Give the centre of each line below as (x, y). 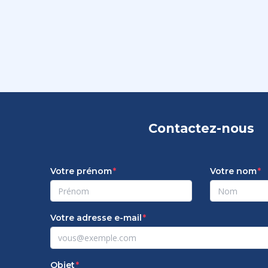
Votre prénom (81, 148)
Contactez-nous (201, 106)
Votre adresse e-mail (96, 195)
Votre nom (233, 148)
